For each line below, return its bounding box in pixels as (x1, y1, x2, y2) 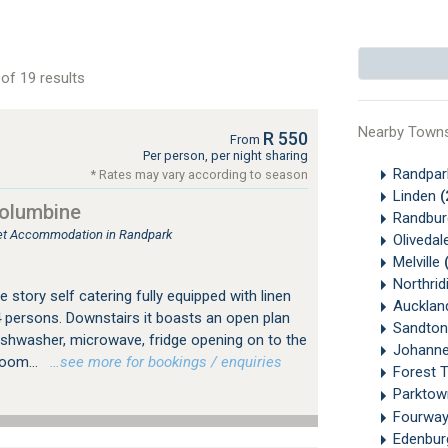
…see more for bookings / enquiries (41, 353, 282, 371)
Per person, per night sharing (142, 148, 308, 163)
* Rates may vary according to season (90, 167, 308, 182)
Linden (392, 187, 440, 206)
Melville (392, 253, 444, 272)
